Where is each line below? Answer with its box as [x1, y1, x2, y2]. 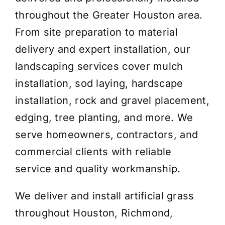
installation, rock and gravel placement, [15, 94, 209, 106]
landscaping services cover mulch [15, 60, 183, 72]
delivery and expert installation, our [15, 43, 191, 55]
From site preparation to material [15, 26, 178, 38]
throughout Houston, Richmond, [15, 206, 173, 219]
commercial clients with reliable [15, 145, 172, 158]
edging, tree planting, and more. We [15, 111, 193, 124]
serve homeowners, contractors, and [15, 128, 198, 141]
